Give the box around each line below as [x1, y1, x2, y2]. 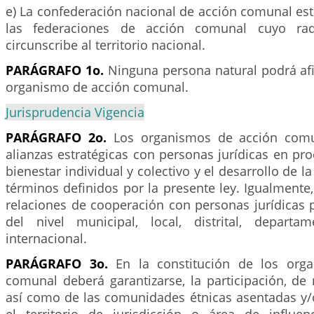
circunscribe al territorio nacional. [6, 36, 205, 53]
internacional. [6, 230, 87, 247]
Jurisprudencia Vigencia [6, 104, 144, 121]
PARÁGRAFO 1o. [6, 62, 104, 78]
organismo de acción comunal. [6, 78, 189, 95]
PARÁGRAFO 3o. [6, 255, 108, 272]
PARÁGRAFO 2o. [6, 129, 107, 146]
